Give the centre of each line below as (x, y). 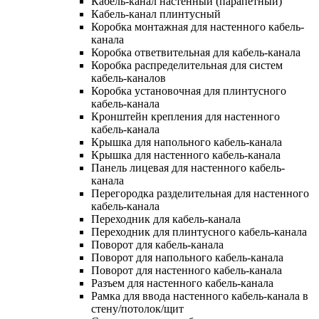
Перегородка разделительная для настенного (200, 193)
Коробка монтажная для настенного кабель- (198, 26)
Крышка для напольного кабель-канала (187, 142)
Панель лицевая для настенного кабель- (188, 167)
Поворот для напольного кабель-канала (187, 257)
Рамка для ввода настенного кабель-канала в (200, 296)
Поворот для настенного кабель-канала (187, 270)
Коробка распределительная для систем (187, 65)
